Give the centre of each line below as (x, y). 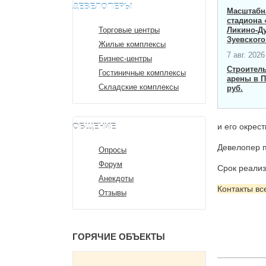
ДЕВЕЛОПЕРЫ (102, 7)
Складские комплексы (139, 87)
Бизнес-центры (125, 58)
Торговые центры (129, 30)
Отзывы (113, 193)
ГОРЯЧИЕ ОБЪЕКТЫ (119, 237)
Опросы (113, 150)
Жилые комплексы (132, 44)
